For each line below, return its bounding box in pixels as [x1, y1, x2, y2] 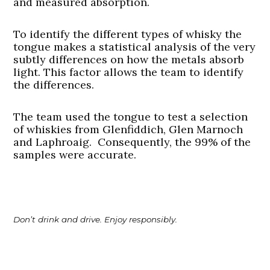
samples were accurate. [13, 148, 137, 162]
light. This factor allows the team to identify [13, 65, 244, 80]
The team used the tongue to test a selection [13, 110, 248, 124]
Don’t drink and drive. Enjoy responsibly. [13, 215, 178, 225]
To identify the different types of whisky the [13, 27, 242, 42]
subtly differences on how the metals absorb [13, 52, 245, 67]
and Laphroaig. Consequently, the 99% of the [13, 135, 251, 149]
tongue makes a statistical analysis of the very [13, 40, 256, 54]
